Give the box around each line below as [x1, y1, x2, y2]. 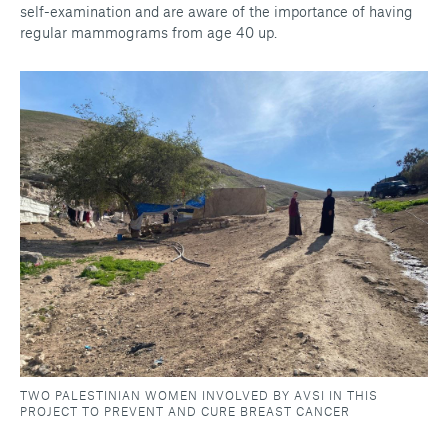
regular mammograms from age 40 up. [20, 23, 277, 42]
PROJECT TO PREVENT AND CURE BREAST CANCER [20, 404, 350, 419]
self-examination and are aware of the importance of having [20, 2, 413, 21]
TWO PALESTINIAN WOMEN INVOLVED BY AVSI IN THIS [20, 388, 378, 403]
